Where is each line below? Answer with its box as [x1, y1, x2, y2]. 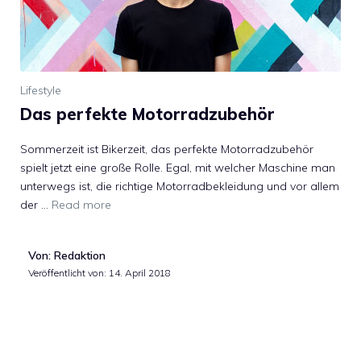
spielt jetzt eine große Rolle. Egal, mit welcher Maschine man [20, 160, 335, 176]
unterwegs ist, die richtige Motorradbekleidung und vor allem [20, 179, 339, 194]
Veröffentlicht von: [28, 267, 109, 280]
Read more [52, 197, 111, 213]
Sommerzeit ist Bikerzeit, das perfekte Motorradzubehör [20, 142, 313, 157]
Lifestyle [20, 83, 61, 98]
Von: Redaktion [28, 248, 106, 263]
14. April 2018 [109, 267, 171, 280]
